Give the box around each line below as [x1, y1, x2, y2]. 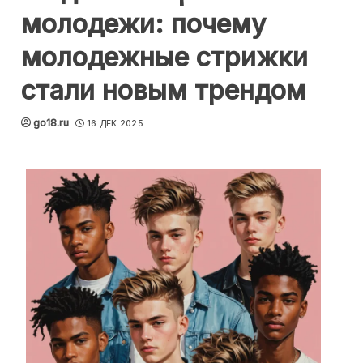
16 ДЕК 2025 [86, 118, 143, 128]
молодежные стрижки [21, 41, 308, 73]
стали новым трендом [21, 75, 306, 106]
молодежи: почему [21, 8, 266, 40]
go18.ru [33, 117, 69, 129]
